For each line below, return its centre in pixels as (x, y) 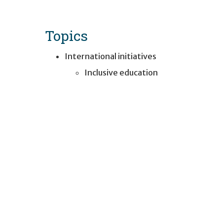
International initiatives (110, 56)
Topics (66, 35)
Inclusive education (121, 72)
